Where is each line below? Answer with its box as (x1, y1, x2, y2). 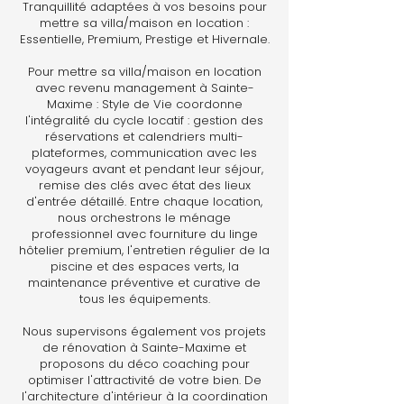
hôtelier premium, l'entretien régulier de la (19, 242, 270, 259)
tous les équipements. (78, 290, 210, 308)
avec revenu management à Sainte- (34, 79, 254, 96)
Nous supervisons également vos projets (23, 323, 266, 340)
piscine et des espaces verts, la (50, 258, 239, 275)
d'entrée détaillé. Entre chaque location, (26, 193, 262, 210)
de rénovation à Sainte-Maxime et (42, 339, 246, 356)
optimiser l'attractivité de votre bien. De (27, 372, 262, 389)
